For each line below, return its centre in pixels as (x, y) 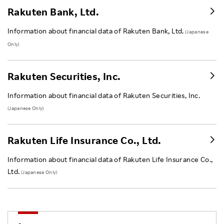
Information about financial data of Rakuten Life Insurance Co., (110, 159)
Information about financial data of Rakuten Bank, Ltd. (96, 30)
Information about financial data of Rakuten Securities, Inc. (104, 95)
